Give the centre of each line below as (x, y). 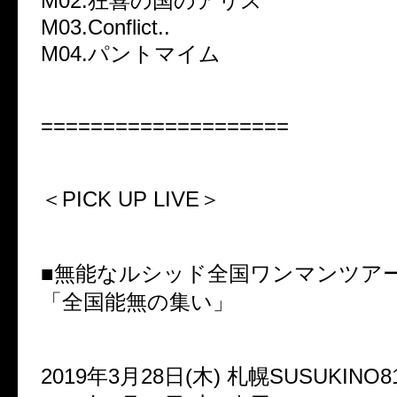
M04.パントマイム (131, 54)
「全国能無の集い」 (137, 302)
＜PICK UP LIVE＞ (131, 199)
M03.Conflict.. (105, 27)
